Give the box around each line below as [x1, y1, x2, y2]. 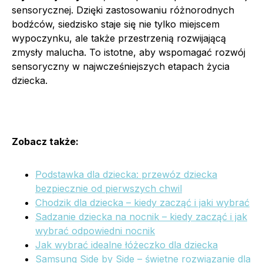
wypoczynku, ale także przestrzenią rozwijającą [12, 32, 226, 44]
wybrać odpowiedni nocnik [35, 224, 155, 237]
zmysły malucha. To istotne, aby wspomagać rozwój [12, 46, 245, 58]
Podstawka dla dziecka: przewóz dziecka [35, 168, 217, 180]
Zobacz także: [12, 135, 79, 147]
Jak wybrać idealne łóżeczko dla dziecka [35, 238, 218, 251]
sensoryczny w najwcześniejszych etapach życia [12, 60, 230, 72]
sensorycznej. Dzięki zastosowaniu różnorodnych [12, 4, 234, 16]
